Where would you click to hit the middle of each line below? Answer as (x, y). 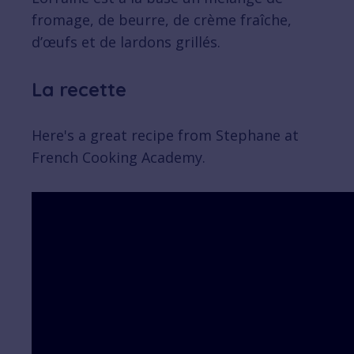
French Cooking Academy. (119, 158)
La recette (79, 90)
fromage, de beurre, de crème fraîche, (162, 20)
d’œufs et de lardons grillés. (126, 42)
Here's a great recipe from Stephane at (165, 136)
